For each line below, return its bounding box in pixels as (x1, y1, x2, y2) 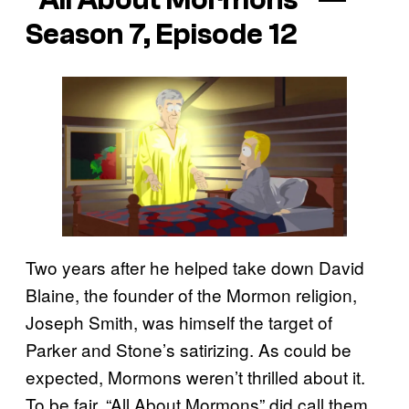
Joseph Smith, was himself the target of (26, 309, 332, 335)
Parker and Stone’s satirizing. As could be (26, 337, 351, 362)
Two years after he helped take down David (26, 255, 364, 280)
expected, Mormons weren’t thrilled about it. (26, 364, 365, 390)
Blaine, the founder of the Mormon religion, (26, 282, 357, 308)
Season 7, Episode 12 (26, 18, 298, 52)
